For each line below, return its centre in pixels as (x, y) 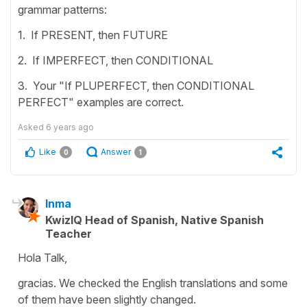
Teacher (69, 233)
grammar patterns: (62, 9)
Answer (116, 151)
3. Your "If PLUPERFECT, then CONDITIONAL (136, 85)
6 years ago (70, 127)
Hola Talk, (42, 257)
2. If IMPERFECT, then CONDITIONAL (115, 60)
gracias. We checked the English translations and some (153, 283)
